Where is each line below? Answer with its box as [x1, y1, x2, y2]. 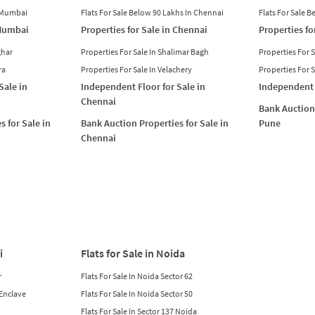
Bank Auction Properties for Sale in [81, 116, 229, 129]
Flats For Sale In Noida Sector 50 [81, 288, 193, 299]
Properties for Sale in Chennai [81, 22, 208, 36]
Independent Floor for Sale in [81, 79, 206, 93]
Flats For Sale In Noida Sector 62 [81, 270, 193, 281]
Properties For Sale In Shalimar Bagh [81, 46, 210, 57]
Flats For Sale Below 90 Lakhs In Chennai [81, 6, 224, 18]
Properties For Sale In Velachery [81, 63, 193, 75]
